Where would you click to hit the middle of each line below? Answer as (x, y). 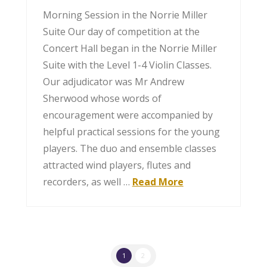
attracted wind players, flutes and (117, 165)
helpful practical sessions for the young (131, 131)
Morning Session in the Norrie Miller (125, 15)
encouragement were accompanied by (128, 115)
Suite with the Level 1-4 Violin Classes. (127, 65)
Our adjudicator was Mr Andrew (113, 81)
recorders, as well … (87, 181)
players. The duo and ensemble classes (129, 148)
